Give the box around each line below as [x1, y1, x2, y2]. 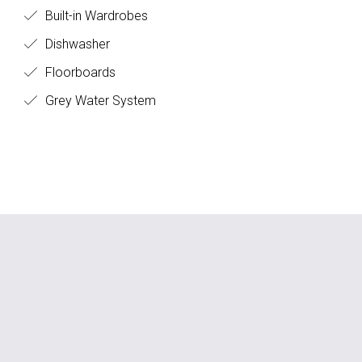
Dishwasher [42, 36, 110, 52]
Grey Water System [42, 93, 156, 108]
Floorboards [42, 65, 116, 80]
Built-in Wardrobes [42, 8, 148, 23]
